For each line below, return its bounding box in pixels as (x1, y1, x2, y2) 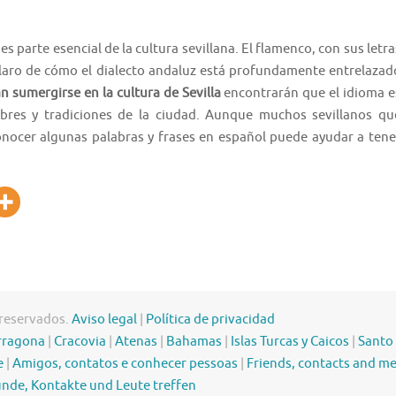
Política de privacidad (146, 311, 275, 329)
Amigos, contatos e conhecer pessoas (12, 355, 238, 373)
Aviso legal (72, 311, 137, 329)
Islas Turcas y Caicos (231, 333, 349, 351)
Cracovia (54, 333, 106, 351)
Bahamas (166, 333, 222, 351)
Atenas (115, 333, 157, 351)
